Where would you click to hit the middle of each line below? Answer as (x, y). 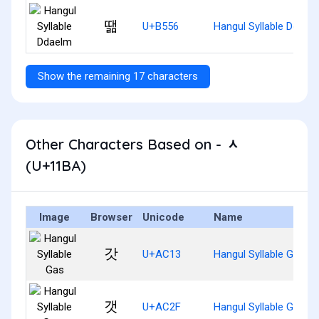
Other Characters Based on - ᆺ (133, 144)
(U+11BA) (56, 165)
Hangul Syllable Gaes (262, 307)
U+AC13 (162, 254)
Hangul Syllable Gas (259, 254)
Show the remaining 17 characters (118, 76)
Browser (111, 217)
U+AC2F (162, 307)
